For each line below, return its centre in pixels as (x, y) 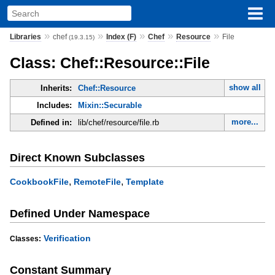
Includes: (54, 106)
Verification (67, 238)
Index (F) (121, 37)
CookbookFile (39, 182)
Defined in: (51, 123)
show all (245, 88)
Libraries (25, 37)
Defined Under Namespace (79, 214)
